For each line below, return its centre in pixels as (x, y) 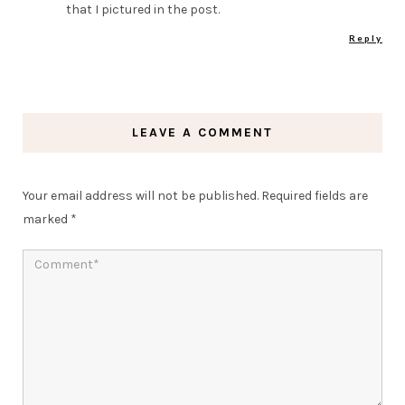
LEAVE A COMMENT (202, 132)
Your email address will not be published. (141, 195)
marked (47, 219)
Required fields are (315, 195)
